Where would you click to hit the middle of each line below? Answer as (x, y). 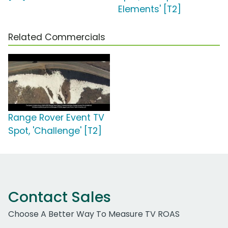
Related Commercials (57, 37)
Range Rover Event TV (56, 118)
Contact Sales (60, 197)
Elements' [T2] (150, 9)
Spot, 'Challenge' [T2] (55, 131)
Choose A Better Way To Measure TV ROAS (94, 214)
